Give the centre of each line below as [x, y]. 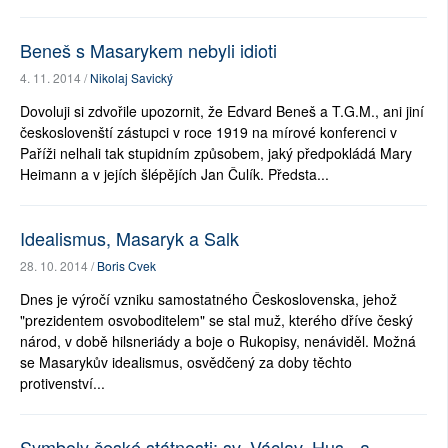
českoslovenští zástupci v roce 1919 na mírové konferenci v [208, 132]
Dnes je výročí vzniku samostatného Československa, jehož [208, 299]
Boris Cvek [126, 266]
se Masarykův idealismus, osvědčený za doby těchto [186, 362]
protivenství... [62, 383]
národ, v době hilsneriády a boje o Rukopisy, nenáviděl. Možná [218, 341]
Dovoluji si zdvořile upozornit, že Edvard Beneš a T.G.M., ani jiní [222, 111]
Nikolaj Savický [131, 78]
